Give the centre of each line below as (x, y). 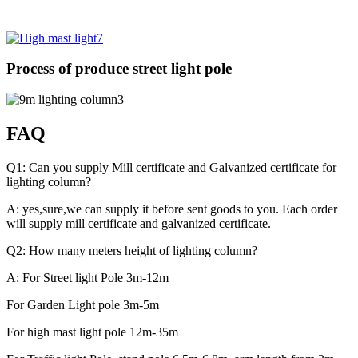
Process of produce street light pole (119, 69)
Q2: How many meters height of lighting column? (132, 250)
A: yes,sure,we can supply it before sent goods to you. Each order (172, 209)
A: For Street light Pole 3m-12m (88, 277)
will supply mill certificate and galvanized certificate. (139, 223)
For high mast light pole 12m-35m (92, 332)
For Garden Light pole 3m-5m (83, 304)
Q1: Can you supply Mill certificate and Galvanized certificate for (171, 167)
